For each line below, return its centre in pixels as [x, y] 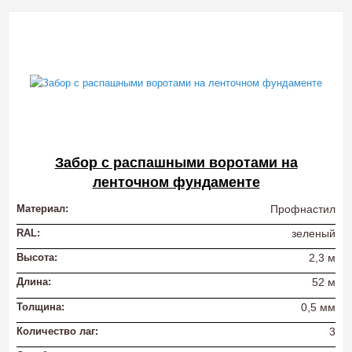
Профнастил [303, 209]
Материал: [42, 209]
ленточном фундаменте [176, 183]
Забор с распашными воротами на [176, 163]
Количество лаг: [57, 331]
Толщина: [40, 306]
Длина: [34, 282]
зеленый [313, 234]
